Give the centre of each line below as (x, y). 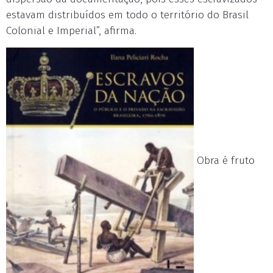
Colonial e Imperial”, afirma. (71, 30)
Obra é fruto (224, 160)
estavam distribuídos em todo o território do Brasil (127, 15)
